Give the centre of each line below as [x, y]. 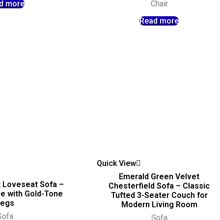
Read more [159, 21]
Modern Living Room [159, 205]
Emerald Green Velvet [159, 177]
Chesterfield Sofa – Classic [159, 186]
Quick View [117, 164]
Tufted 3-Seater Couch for [159, 195]
